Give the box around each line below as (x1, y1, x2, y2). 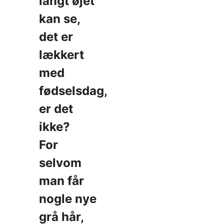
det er (39, 29, 73, 44)
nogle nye (39, 191, 96, 206)
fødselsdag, (39, 83, 107, 98)
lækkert (39, 47, 84, 62)
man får (39, 173, 84, 188)
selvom (39, 155, 81, 170)
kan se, (39, 11, 80, 26)
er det (39, 101, 73, 116)
